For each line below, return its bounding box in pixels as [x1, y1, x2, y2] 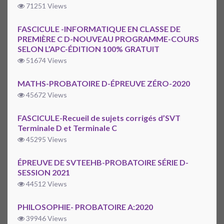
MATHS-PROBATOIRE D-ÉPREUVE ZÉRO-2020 [17, 78, 190, 88]
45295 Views [24, 135, 67, 144]
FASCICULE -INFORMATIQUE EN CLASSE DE [17, 24, 180, 34]
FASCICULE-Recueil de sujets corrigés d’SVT [17, 113, 180, 123]
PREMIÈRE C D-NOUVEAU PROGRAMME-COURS [17, 34, 199, 44]
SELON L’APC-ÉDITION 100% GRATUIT [17, 44, 159, 54]
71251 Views [24, 1, 67, 10]
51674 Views [24, 56, 67, 65]
